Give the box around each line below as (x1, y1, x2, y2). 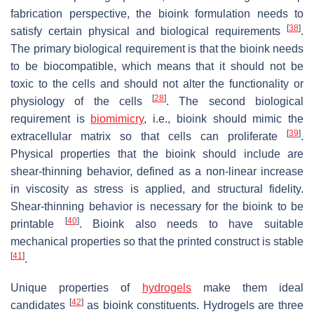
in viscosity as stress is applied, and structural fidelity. (11, 183, 303, 196)
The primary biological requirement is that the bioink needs (11, 43, 303, 55)
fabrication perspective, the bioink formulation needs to (11, 8, 303, 20)
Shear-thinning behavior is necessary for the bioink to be (11, 200, 303, 213)
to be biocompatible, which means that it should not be (11, 60, 303, 73)
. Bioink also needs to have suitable (78, 218, 304, 231)
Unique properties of (11, 282, 142, 294)
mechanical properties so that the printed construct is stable (11, 235, 303, 248)
